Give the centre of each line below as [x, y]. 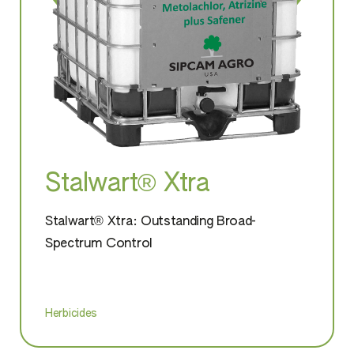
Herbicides [72, 313]
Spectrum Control [99, 245]
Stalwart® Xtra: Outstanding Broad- [151, 222]
